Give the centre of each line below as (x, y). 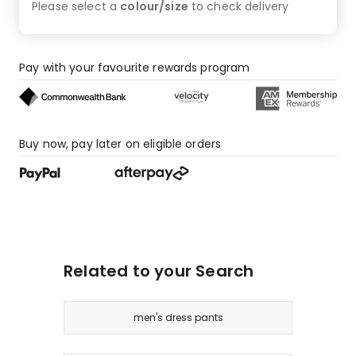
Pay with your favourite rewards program (135, 67)
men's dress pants (178, 317)
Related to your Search (159, 271)
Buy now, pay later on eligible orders (120, 143)
